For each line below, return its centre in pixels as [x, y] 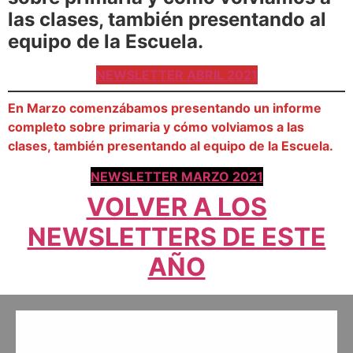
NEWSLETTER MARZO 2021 [176, 176]
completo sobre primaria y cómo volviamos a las [156, 127]
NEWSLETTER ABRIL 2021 [176, 75]
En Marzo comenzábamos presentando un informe [165, 108]
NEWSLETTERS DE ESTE [176, 236]
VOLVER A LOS [176, 206]
